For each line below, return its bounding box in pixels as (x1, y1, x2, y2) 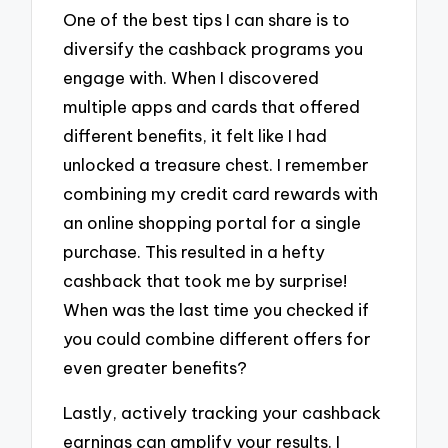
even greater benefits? (63, 357, 248, 379)
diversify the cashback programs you (63, 38, 364, 60)
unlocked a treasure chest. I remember (63, 154, 370, 176)
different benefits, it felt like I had (63, 125, 328, 147)
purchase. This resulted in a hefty (63, 241, 326, 263)
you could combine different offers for (63, 328, 372, 350)
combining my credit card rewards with (63, 183, 379, 205)
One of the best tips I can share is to (63, 9, 351, 31)
